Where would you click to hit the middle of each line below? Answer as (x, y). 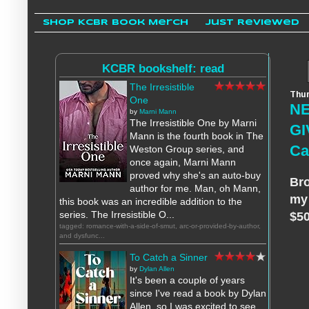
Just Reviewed (252, 23)
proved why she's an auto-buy (195, 176)
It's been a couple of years (187, 280)
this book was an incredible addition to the (151, 202)
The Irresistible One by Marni (193, 123)
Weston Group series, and (187, 149)
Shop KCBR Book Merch (116, 23)
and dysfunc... (82, 236)
